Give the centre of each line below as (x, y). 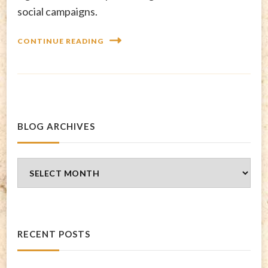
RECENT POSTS (54, 234)
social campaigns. (57, 12)
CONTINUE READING (60, 41)
